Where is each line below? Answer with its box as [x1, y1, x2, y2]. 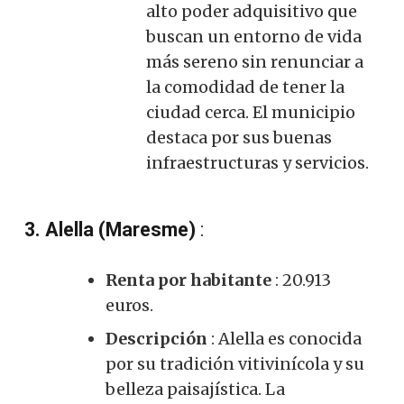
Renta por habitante [106, 269, 271, 290]
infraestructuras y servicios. [146, 151, 369, 173]
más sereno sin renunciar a [146, 50, 363, 72]
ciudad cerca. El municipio [146, 101, 355, 123]
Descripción [106, 327, 207, 349]
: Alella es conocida [207, 327, 362, 349]
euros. [106, 294, 153, 316]
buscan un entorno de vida [146, 25, 362, 47]
